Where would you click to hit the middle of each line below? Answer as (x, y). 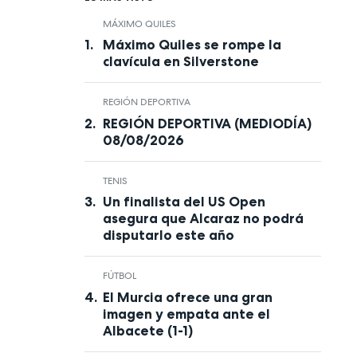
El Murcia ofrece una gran (187, 297)
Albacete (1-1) (147, 330)
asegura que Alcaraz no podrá (203, 219)
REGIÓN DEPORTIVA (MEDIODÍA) (207, 123)
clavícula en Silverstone (180, 62)
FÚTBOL (119, 276)
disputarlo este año (168, 235)
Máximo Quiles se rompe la (192, 45)
